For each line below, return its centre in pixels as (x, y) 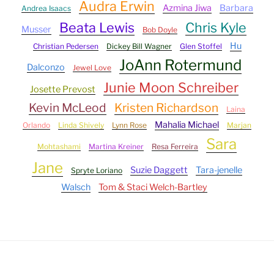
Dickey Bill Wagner (139, 46)
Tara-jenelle (219, 170)
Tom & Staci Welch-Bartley (153, 187)
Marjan (239, 125)
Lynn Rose (129, 125)
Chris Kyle (216, 27)
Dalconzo (46, 67)
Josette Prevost (62, 89)
